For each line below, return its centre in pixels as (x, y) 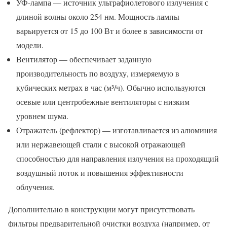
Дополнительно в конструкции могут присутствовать (101, 209)
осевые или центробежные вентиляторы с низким (103, 101)
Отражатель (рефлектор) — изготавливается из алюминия (117, 130)
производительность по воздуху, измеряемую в (98, 73)
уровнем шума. (42, 116)
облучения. (35, 186)
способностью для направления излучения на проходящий (118, 158)
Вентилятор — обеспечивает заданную (84, 59)
